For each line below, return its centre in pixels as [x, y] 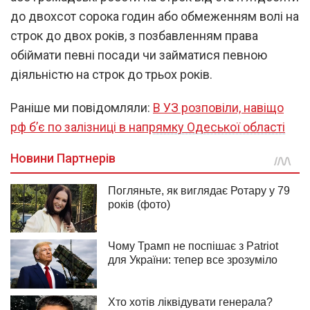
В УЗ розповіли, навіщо [218, 107]
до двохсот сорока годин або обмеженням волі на [155, 16]
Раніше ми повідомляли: [82, 107]
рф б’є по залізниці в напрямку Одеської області [148, 127]
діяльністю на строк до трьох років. [111, 74]
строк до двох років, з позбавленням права [134, 35]
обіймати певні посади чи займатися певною [139, 55]
